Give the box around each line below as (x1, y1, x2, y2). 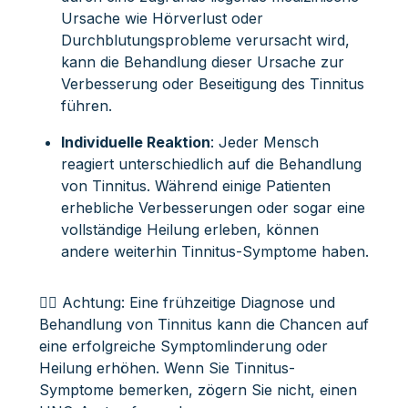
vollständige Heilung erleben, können (60, 219, 319, 239)
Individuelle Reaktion (60, 132, 210, 151)
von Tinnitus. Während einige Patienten (60, 176, 331, 195)
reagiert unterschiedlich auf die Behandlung (60, 154, 362, 173)
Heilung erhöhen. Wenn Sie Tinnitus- (38, 358, 295, 377)
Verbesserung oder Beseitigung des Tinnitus (60, 74, 364, 93)
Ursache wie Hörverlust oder (60, 8, 263, 27)
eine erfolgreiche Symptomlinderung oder (38, 336, 328, 355)
